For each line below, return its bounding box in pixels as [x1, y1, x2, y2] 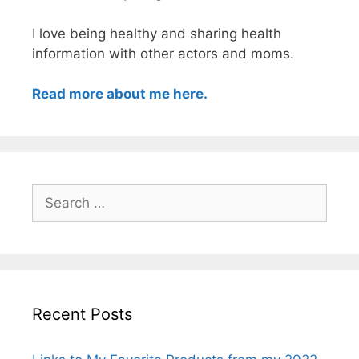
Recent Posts [32, 305, 132, 324]
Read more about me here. [32, 86, 208, 102]
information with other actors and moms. [32, 45, 294, 62]
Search [31, 185, 76, 201]
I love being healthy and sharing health [32, 25, 281, 42]
